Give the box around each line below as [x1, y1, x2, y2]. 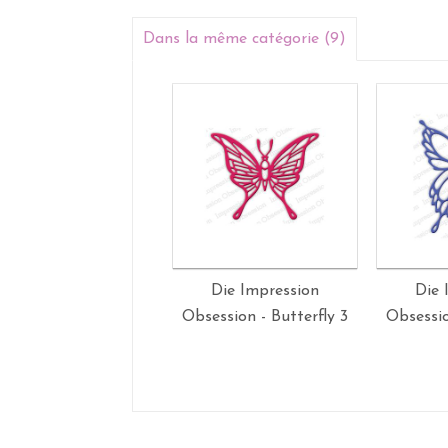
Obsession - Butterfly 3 [182, 309, 348, 325]
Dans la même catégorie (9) [143, 31, 346, 47]
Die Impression [211, 283, 319, 299]
